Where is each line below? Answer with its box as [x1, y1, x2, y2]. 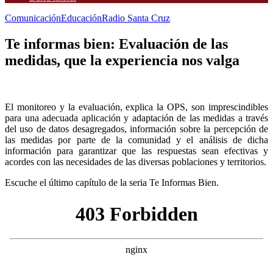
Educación [61, 13, 102, 23]
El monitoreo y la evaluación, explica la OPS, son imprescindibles [5, 101, 268, 112]
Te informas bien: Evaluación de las [5, 35, 228, 52]
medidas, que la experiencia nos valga [5, 52, 239, 68]
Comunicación [5, 13, 61, 23]
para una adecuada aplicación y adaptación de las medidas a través [5, 112, 268, 123]
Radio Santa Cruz [102, 13, 170, 23]
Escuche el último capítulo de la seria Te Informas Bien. [5, 177, 219, 188]
